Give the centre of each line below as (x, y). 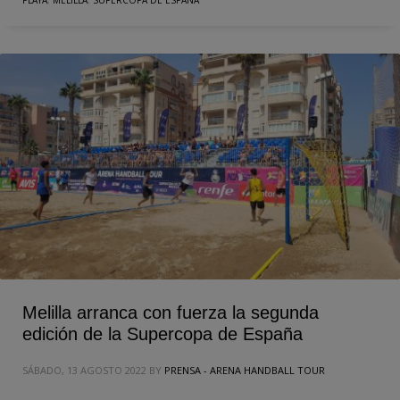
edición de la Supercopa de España (162, 334)
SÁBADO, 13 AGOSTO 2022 (84, 371)
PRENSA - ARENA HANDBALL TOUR (245, 371)
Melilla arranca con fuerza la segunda (171, 313)
